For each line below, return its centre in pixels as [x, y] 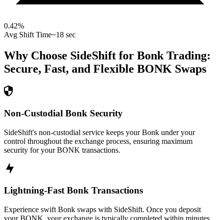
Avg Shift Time [28, 35]
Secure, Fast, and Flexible [69, 69]
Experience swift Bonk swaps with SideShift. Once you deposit [102, 209]
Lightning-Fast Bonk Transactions [73, 191]
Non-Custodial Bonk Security [63, 113]
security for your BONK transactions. [62, 150]
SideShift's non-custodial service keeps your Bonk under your [99, 132]
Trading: [187, 56]
